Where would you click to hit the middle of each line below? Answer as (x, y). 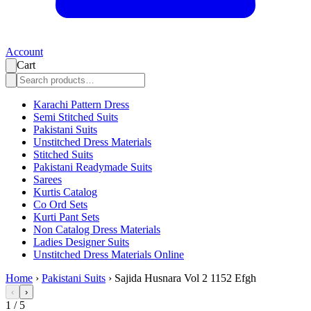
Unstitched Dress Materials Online (109, 255)
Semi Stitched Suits (76, 117)
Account (24, 52)
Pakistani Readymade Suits (93, 167)
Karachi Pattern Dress (81, 105)
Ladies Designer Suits (81, 242)
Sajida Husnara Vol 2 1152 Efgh (185, 278)
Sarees (48, 180)
